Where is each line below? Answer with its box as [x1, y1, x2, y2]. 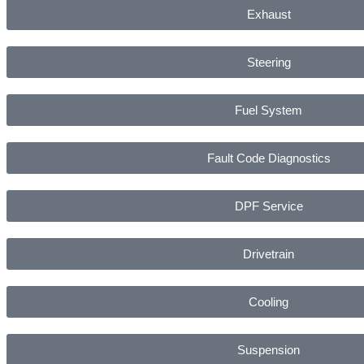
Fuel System [235, 102, 302, 117]
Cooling [249, 294, 288, 309]
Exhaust [246, 6, 291, 21]
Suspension [237, 342, 300, 357]
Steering [246, 54, 291, 69]
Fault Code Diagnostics [206, 150, 331, 165]
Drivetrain [243, 246, 294, 261]
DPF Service [234, 198, 303, 213]
